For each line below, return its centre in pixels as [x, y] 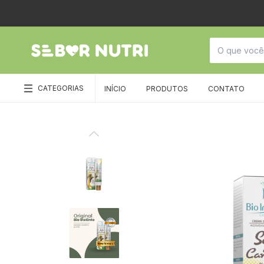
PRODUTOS [167, 89]
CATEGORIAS [61, 88]
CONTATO [226, 89]
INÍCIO [115, 89]
